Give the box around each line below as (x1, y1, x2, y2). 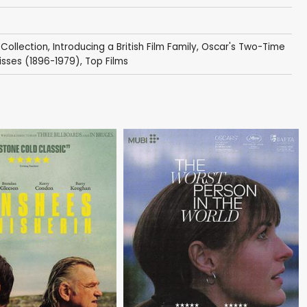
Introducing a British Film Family (52, 40, 197, 53)
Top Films (84, 54, 128, 68)
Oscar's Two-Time (201, 40, 285, 53)
